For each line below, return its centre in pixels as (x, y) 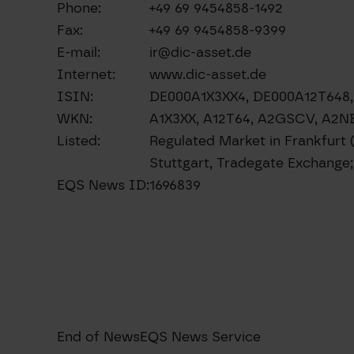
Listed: (79, 141)
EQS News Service (200, 337)
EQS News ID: (103, 185)
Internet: (86, 74)
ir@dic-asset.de (200, 52)
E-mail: (79, 52)
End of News (98, 337)
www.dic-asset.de (208, 74)
